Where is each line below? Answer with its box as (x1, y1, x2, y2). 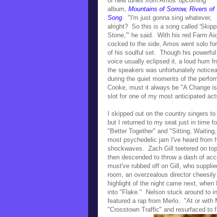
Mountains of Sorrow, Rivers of (128, 5, 215, 13)
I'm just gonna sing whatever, (130, 14, 212, 21)
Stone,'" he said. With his (108, 31, 182, 39)
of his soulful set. (108, 48, 160, 56)
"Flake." (120, 188, 146, 196)
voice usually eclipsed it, (108, 57, 179, 65)
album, (108, 5, 128, 13)
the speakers (108, 66, 144, 74)
